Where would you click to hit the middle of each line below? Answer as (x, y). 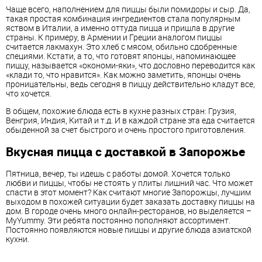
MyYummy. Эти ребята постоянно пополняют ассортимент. (118, 220)
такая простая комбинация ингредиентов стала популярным (123, 18)
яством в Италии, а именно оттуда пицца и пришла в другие (120, 27)
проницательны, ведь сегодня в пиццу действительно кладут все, (130, 84)
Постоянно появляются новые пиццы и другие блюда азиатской (129, 229)
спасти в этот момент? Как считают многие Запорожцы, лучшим (128, 192)
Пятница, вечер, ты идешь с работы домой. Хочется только (118, 173)
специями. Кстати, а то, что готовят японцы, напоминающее (121, 56)
